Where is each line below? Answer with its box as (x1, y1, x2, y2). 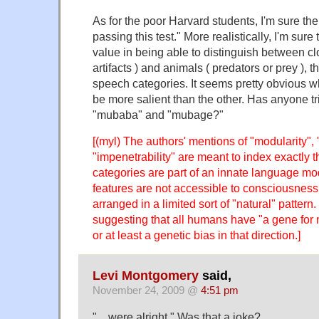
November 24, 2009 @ (93, 284, 201, 296)
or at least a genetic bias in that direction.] (93, 229, 300, 242)
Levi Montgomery (93, 268, 199, 283)
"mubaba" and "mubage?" (93, 108, 224, 122)
